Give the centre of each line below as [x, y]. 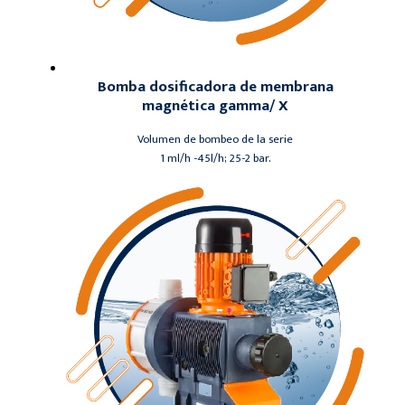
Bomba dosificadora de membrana [215, 87]
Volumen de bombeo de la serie [215, 139]
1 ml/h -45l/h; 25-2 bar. [215, 158]
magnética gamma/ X [215, 106]
